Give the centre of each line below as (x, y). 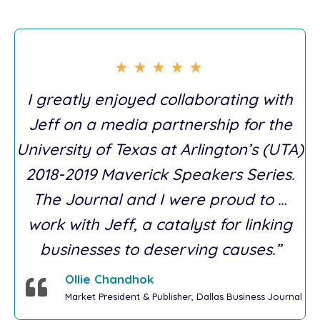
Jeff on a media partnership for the (160, 125)
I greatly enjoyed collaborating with (160, 100)
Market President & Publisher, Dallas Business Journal (183, 296)
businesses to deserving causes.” (160, 250)
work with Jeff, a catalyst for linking (160, 225)
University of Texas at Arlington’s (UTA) (160, 150)
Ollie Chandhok (109, 279)
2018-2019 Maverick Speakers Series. (160, 175)
